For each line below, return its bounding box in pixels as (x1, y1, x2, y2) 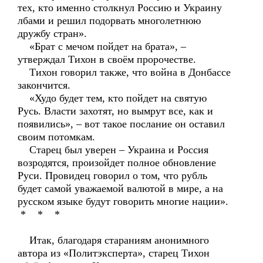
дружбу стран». (18, 28, 87, 39)
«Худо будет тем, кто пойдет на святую (18, 92, 207, 104)
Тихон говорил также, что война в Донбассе (18, 66, 231, 78)
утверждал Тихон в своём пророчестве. (18, 53, 196, 65)
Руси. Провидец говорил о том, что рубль (18, 170, 207, 181)
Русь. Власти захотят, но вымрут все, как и (18, 105, 213, 117)
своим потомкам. (18, 131, 95, 143)
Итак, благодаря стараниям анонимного (18, 234, 209, 246)
